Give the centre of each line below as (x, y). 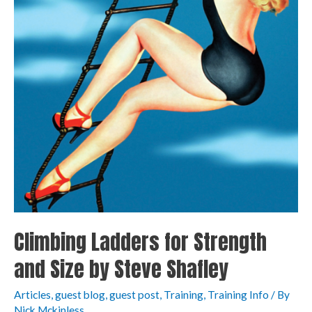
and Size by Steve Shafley (121, 269)
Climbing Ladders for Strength (140, 242)
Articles (32, 294)
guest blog (80, 294)
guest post (134, 294)
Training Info (238, 294)
